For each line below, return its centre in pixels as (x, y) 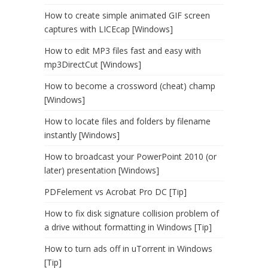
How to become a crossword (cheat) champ (130, 86)
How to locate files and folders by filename (127, 121)
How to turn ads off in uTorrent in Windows (128, 248)
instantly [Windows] (82, 135)
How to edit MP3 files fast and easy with (123, 50)
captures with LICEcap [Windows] (109, 29)
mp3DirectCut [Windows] (93, 64)
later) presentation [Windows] (102, 170)
